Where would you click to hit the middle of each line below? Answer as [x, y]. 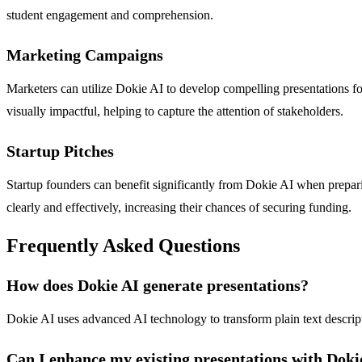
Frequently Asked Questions [123, 246]
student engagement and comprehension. [110, 15]
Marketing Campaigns [85, 55]
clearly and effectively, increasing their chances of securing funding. [179, 208]
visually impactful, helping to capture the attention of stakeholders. [175, 112]
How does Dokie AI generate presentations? [158, 286]
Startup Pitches [60, 152]
